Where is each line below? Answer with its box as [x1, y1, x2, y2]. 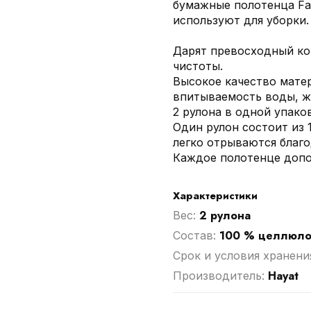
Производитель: [172, 269, 268, 283]
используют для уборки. [172, 13, 309, 27]
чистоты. [172, 59, 223, 73]
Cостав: [172, 228, 219, 242]
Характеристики [172, 188, 258, 203]
